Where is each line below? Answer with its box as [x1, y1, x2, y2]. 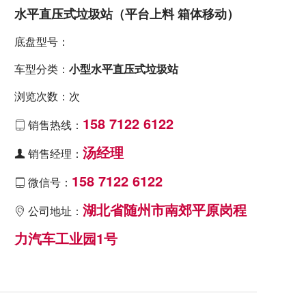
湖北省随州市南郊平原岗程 [83, 199, 247, 219]
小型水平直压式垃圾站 [69, 61, 178, 76]
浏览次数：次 [14, 88, 80, 104]
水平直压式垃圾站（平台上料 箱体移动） [14, 5, 239, 23]
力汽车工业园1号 [14, 228, 117, 248]
